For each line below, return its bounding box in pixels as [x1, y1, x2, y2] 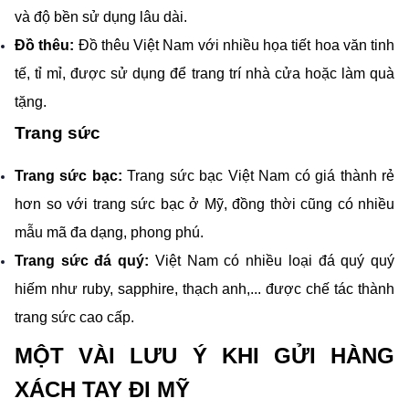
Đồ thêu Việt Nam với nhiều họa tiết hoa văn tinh [78, 37, 394, 53]
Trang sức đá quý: [15, 253, 155, 269]
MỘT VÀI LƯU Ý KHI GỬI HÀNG [15, 343, 394, 369]
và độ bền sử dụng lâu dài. [15, 8, 187, 25]
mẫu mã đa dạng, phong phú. [15, 225, 204, 241]
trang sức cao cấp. [15, 309, 134, 326]
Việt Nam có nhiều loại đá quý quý [154, 253, 395, 269]
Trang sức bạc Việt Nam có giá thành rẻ [121, 168, 395, 184]
